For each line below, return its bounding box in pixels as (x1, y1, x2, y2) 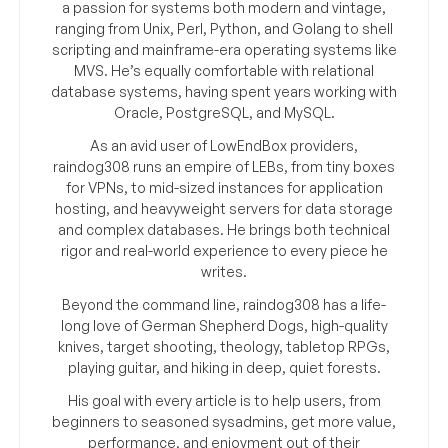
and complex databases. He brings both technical (58, 221, 390, 239)
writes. (201, 263, 247, 281)
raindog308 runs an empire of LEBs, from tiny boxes (53, 158, 395, 176)
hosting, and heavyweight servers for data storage (55, 200, 393, 218)
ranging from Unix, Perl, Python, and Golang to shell (55, 20, 393, 38)
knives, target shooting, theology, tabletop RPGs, (58, 338, 390, 356)
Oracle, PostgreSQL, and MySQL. (113, 104, 335, 122)
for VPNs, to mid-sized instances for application (65, 179, 383, 197)
